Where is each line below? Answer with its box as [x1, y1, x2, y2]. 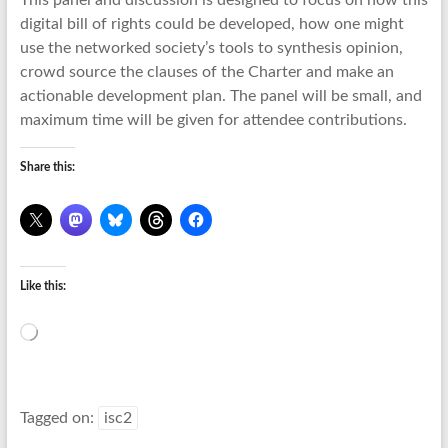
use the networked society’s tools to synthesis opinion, [19, 40, 403, 56]
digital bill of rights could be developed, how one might [19, 16, 404, 32]
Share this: [19, 161, 75, 173]
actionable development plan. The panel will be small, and [19, 88, 422, 104]
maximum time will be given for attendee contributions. [19, 112, 407, 128]
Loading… [36, 326, 88, 338]
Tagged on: [19, 410, 98, 426]
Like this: [19, 280, 66, 292]
